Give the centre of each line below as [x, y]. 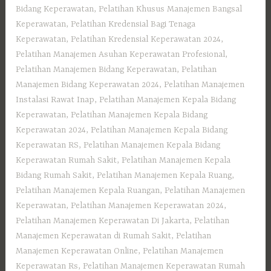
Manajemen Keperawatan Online [77, 251]
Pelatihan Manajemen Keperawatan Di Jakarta [103, 220]
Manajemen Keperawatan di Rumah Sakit [94, 236]
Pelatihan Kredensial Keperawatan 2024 [146, 39]
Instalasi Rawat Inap [55, 100]
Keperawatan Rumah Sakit [67, 160]
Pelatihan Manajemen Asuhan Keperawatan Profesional [121, 54]
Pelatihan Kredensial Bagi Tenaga [133, 24]
